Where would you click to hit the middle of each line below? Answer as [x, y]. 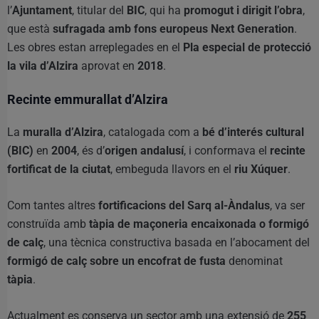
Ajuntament [42, 11]
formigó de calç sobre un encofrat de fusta [116, 261]
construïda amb [48, 224]
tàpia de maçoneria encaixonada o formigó [199, 224]
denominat [254, 261]
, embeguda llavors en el [172, 169]
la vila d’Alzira [43, 66]
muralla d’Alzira [63, 132]
